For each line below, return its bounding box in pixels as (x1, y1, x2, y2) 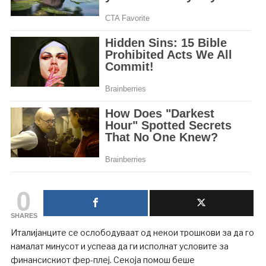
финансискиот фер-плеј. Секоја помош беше (10, 254, 195, 265)
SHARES (10, 211, 37, 219)
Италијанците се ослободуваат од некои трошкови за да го (10, 227, 254, 237)
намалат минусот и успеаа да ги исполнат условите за (10, 240, 229, 251)
